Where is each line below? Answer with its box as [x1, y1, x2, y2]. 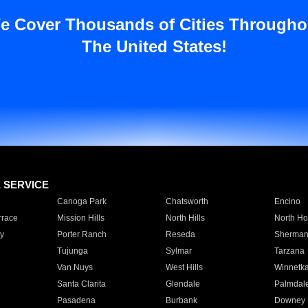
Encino [274, 197, 300, 206]
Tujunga [56, 246, 88, 256]
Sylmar [165, 246, 192, 256]
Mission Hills [56, 213, 104, 223]
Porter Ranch [56, 230, 107, 239]
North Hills [165, 213, 205, 223]
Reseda [165, 230, 195, 239]
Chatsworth [165, 197, 208, 206]
